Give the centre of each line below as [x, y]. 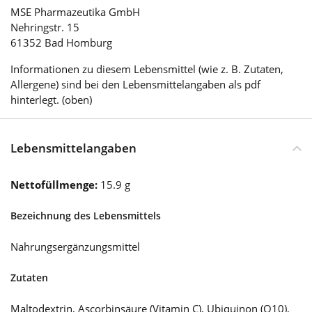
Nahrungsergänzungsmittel [75, 246]
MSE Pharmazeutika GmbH [75, 11]
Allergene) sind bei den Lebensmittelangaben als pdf [135, 84]
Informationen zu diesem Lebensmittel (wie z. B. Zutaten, [147, 69]
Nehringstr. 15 [45, 27]
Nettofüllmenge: [55, 184]
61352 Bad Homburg [61, 42]
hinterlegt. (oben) [51, 99]
